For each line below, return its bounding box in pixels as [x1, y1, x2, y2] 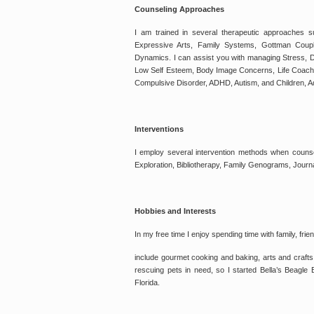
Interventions [135, 125, 184, 134]
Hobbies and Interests [135, 207, 216, 216]
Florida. [135, 278, 160, 287]
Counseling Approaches [135, 5, 224, 14]
